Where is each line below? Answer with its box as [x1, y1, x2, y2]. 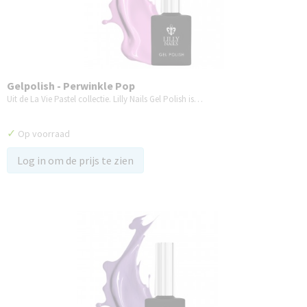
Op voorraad [16, 127, 70, 140]
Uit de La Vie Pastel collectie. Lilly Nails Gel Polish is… [7, 93, 203, 105]
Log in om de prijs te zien [17, 153, 134, 167]
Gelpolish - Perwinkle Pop [7, 79, 135, 93]
